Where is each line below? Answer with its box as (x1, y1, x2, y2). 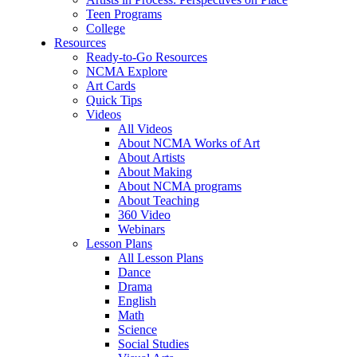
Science (118, 323, 157, 336)
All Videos (118, 122, 172, 135)
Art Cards (86, 79, 135, 92)
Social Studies (118, 337, 189, 351)
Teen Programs (86, 7, 162, 21)
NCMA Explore (86, 65, 167, 78)
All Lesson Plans (118, 251, 203, 265)
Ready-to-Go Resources (86, 50, 207, 64)
